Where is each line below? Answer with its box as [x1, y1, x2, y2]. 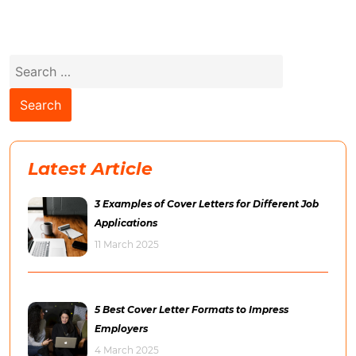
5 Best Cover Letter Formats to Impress [95, 303, 288, 315]
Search [9, 56, 52, 72]
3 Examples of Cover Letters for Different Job [95, 198, 319, 211]
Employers [95, 322, 148, 335]
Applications [95, 217, 157, 230]
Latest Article [28, 158, 153, 180]
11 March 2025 [95, 238, 159, 251]
